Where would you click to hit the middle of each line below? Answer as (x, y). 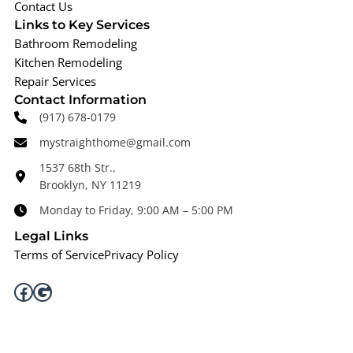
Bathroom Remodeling (76, 43)
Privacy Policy (141, 255)
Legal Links (51, 236)
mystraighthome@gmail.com (115, 142)
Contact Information (80, 99)
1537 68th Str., (78, 167)
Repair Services (55, 81)
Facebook (55, 291)
